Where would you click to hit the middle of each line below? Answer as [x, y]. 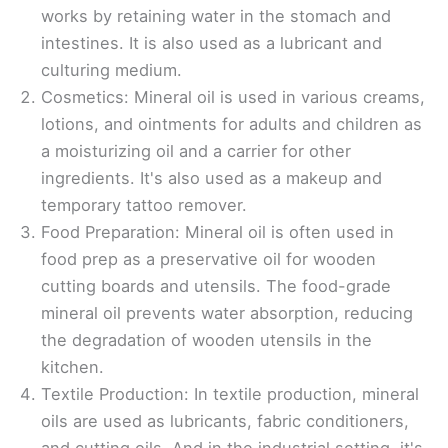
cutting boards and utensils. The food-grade [216, 286]
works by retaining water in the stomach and [216, 16]
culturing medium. [111, 70]
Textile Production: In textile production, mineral [230, 394]
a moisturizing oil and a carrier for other [196, 151]
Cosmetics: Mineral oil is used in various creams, [233, 97]
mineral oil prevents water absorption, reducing [227, 313]
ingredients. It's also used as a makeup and [211, 178]
